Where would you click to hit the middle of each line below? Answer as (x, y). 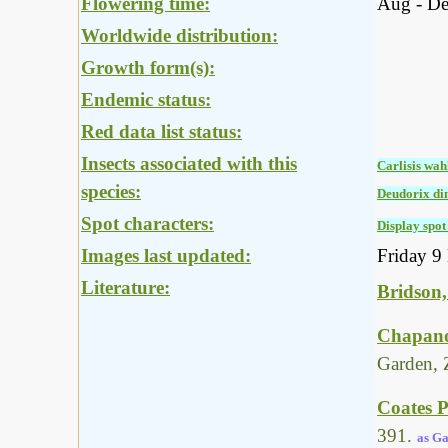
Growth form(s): (148, 68)
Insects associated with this (189, 164)
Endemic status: (146, 100)
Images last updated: (166, 256)
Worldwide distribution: (179, 36)
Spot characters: (147, 224)
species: (111, 192)
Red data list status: (161, 132)
